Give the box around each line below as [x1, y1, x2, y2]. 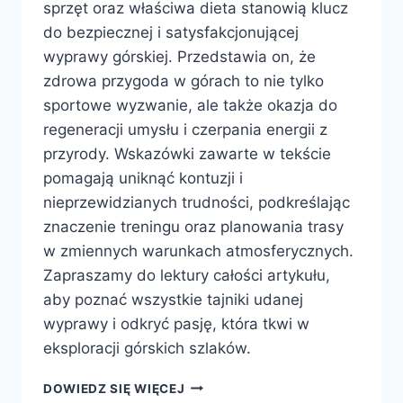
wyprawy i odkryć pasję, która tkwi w [43, 314, 309, 333]
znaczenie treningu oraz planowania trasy [43, 217, 344, 236]
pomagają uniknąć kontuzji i [43, 168, 243, 187]
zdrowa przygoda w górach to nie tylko [43, 71, 324, 90]
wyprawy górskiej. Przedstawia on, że [43, 47, 316, 66]
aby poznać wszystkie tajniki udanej [43, 290, 303, 309]
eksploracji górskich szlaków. [43, 338, 251, 357]
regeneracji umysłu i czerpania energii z [43, 120, 327, 139]
